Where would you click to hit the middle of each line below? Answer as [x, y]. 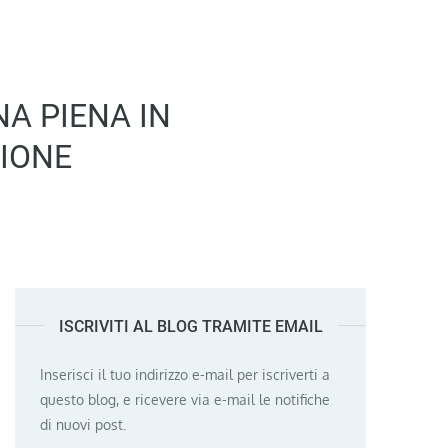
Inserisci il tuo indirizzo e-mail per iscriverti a [185, 374]
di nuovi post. [83, 424]
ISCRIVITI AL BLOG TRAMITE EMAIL [190, 326]
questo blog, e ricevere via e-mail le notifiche [185, 399]
